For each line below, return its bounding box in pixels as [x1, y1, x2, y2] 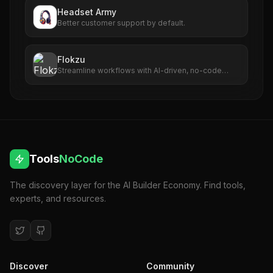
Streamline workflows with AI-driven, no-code [57, 66, 222, 75]
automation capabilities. [57, 76, 143, 85]
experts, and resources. [10, 193, 106, 204]
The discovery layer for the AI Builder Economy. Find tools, [10, 180, 246, 190]
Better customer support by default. [57, 18, 185, 27]
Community [146, 261, 194, 271]
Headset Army [57, 7, 116, 17]
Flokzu [57, 54, 85, 65]
